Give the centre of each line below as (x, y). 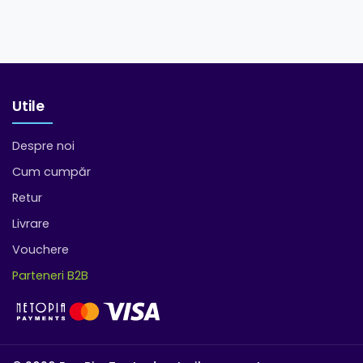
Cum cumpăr (51, 171)
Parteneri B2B (50, 275)
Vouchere (41, 249)
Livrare (31, 223)
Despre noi (43, 145)
